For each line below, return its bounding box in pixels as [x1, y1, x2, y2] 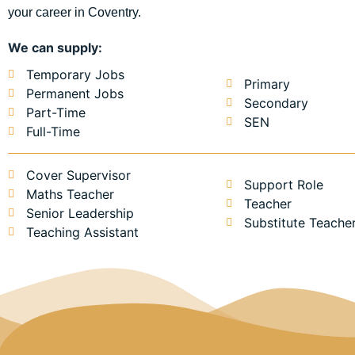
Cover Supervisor [25, 167, 131, 184]
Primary [243, 76, 290, 93]
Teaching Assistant [25, 224, 139, 241]
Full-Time [25, 124, 80, 140]
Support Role [243, 177, 323, 193]
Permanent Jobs [25, 86, 124, 102]
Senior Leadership [25, 205, 134, 222]
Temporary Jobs [25, 67, 124, 83]
